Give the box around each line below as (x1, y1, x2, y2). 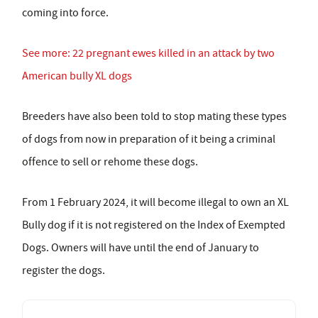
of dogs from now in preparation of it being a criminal (22, 132, 275, 147)
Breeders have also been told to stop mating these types (22, 109, 287, 124)
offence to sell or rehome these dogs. (22, 155, 198, 170)
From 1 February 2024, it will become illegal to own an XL (22, 195, 289, 210)
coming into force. (22, 6, 109, 21)
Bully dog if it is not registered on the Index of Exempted (22, 218, 285, 233)
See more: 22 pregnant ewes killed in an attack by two (22, 46, 275, 61)
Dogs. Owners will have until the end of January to (22, 241, 259, 256)
